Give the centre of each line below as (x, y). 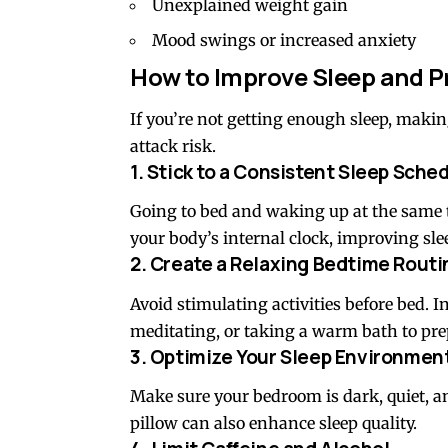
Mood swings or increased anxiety (284, 39)
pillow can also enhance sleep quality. (273, 423)
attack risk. (173, 145)
